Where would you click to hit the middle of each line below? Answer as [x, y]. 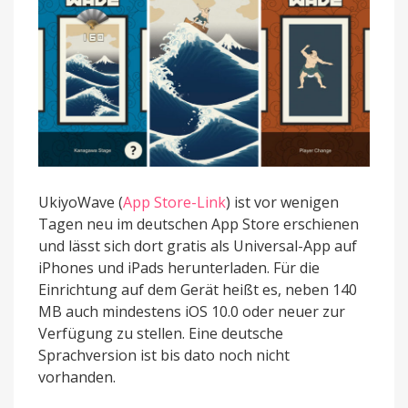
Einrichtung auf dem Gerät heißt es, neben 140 [198, 289]
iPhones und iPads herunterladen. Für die [179, 267]
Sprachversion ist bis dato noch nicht [164, 355]
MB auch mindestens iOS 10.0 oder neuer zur [192, 311]
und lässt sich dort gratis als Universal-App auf [198, 245]
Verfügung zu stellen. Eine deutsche [161, 333]
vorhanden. [77, 377]
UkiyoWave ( [81, 202]
